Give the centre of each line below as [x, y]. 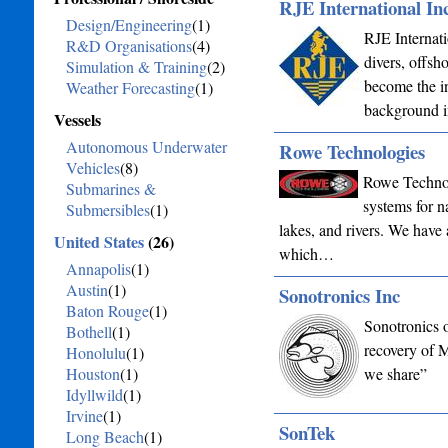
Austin [86, 289]
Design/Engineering [128, 24]
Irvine [84, 415]
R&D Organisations [128, 45]
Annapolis [98, 268]
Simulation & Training [136, 66]
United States [98, 241]
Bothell [88, 331]
